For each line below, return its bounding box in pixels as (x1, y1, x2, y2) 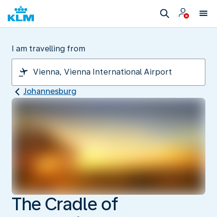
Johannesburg (23, 87, 77, 96)
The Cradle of (12, 193, 118, 215)
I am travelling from (12, 44, 85, 53)
